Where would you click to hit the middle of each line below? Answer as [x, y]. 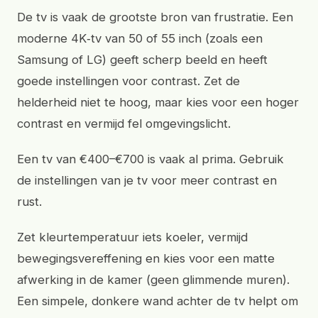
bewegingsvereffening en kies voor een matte [146, 258]
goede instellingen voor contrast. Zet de [128, 81]
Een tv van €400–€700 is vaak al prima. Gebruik [150, 159]
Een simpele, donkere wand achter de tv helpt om [158, 301]
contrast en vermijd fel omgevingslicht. [124, 124]
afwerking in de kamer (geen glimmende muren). [153, 280]
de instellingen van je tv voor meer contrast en [147, 180]
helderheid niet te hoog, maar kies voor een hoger [158, 102]
